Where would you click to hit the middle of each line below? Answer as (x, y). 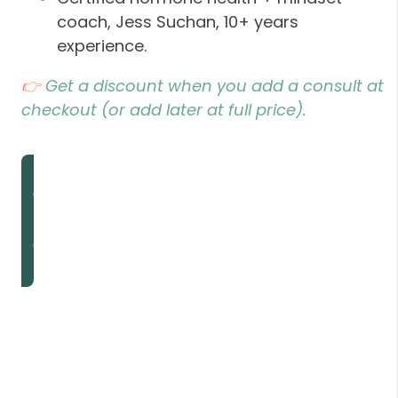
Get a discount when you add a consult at (215, 85)
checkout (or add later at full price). (164, 109)
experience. (102, 45)
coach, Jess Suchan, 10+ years (178, 21)
